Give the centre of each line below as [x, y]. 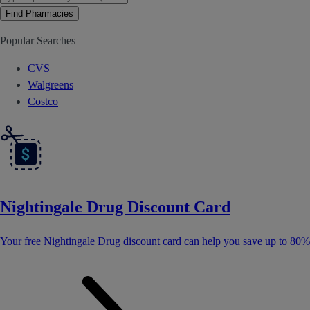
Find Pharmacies [39, 13]
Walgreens [51, 84]
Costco [43, 101]
